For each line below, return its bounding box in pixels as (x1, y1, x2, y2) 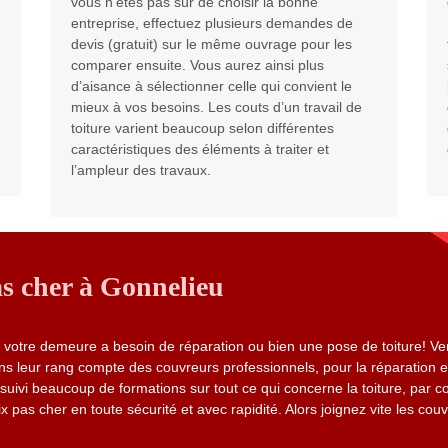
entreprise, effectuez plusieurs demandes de (70, 15, 353, 32)
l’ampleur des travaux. (70, 162, 211, 179)
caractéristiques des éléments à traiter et (70, 141, 329, 158)
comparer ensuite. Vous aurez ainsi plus (70, 57, 324, 74)
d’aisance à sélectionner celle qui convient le (70, 78, 352, 95)
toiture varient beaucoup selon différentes (70, 120, 334, 137)
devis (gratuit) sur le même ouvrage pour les (70, 36, 352, 53)
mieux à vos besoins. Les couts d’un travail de (70, 99, 362, 116)
